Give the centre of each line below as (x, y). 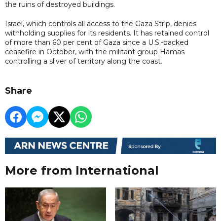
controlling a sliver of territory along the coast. (84, 61)
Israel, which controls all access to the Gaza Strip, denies (101, 23)
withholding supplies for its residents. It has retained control (107, 33)
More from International (82, 171)
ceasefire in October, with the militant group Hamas (95, 52)
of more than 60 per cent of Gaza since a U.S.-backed (97, 42)
